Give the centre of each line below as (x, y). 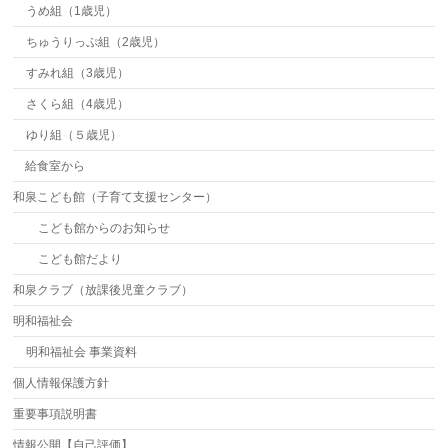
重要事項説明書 (55, 414)
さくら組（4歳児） (77, 104)
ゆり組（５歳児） (73, 135)
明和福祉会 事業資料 (81, 352)
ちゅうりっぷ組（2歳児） (95, 42)
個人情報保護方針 (61, 383)
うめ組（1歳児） (71, 11)
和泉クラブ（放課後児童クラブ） (103, 290)
